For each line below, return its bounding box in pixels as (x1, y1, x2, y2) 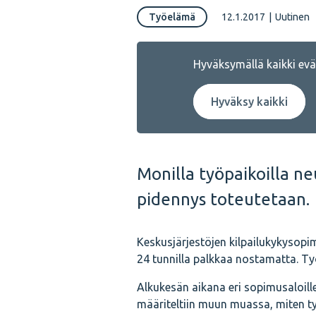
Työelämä (149, 11, 195, 23)
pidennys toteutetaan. (137, 190, 310, 209)
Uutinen (275, 11, 310, 23)
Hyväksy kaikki (211, 95, 288, 108)
